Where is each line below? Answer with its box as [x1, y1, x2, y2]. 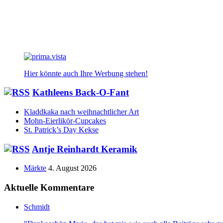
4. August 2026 [48, 164, 97, 173]
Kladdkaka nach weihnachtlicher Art [24, 107, 139, 116]
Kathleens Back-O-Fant [32, 87, 129, 98]
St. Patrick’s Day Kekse [24, 125, 99, 134]
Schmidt [24, 202, 50, 211]
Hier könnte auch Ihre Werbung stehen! [24, 69, 148, 78]
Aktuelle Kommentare [4, 182, 94, 193]
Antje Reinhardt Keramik [32, 143, 137, 154]
